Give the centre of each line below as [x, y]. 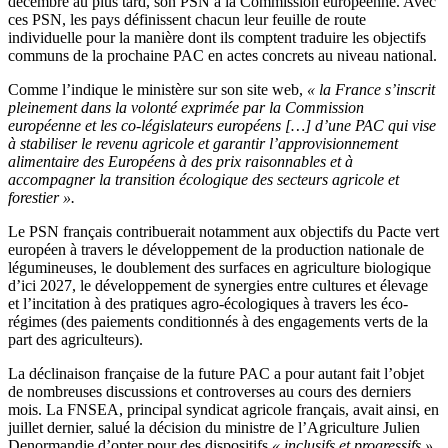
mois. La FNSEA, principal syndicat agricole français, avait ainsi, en [223, 410]
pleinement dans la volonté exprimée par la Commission [186, 108]
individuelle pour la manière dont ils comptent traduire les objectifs [217, 38]
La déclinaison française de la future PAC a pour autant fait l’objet [216, 374]
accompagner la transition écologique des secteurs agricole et [203, 180]
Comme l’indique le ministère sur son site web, [157, 90]
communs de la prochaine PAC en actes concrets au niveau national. [222, 56]
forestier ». [41, 198]
